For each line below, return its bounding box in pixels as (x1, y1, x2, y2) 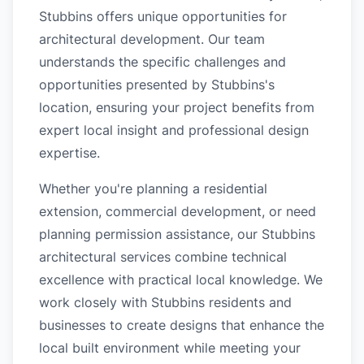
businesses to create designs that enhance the (39, 317, 324, 333)
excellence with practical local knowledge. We (39, 271, 323, 288)
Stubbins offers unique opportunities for (39, 8, 287, 24)
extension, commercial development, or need (39, 203, 316, 219)
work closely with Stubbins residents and (39, 294, 292, 310)
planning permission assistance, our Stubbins (39, 226, 315, 242)
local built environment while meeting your (39, 340, 301, 356)
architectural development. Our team (39, 31, 265, 47)
